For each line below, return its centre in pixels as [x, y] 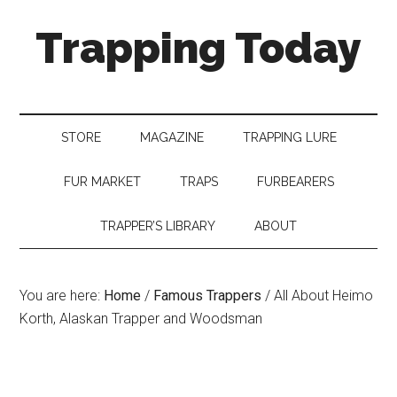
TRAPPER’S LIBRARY [158, 226]
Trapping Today [198, 48]
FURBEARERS [295, 182]
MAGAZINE [171, 137]
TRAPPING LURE [289, 137]
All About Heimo [322, 296]
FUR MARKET [102, 182]
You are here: [62, 296]
